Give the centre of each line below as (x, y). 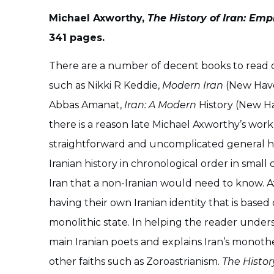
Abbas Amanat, (87, 105)
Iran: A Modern (161, 105)
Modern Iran (194, 86)
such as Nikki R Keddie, (106, 86)
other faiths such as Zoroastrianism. (135, 262)
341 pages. (77, 37)
